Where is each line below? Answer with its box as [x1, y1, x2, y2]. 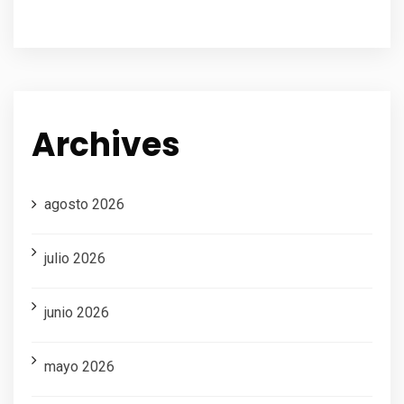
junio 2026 [44, 303, 109, 321]
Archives [32, 121, 180, 168]
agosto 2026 [44, 195, 124, 213]
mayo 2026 [44, 357, 115, 375]
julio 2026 [44, 249, 106, 267]
